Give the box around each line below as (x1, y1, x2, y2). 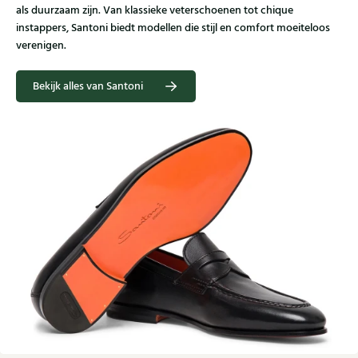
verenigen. (16, 38, 69, 54)
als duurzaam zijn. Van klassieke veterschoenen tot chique (16, 2, 293, 19)
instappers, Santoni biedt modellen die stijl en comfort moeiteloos (16, 20, 330, 37)
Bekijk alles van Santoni (33, 78, 143, 95)
